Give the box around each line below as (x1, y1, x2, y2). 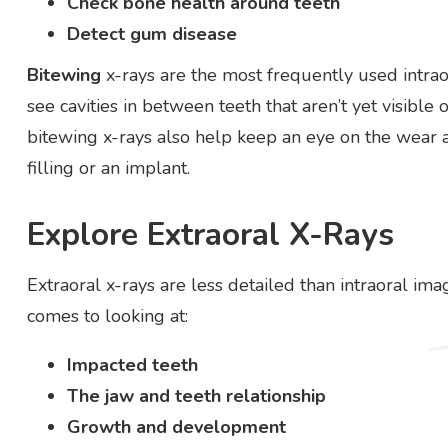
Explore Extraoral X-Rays (26, 213, 394, 257)
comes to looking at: (26, 303, 188, 328)
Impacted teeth (66, 352, 198, 377)
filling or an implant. (26, 155, 190, 180)
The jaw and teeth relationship (66, 383, 326, 408)
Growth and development (66, 414, 286, 439)
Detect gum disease (66, 21, 237, 46)
